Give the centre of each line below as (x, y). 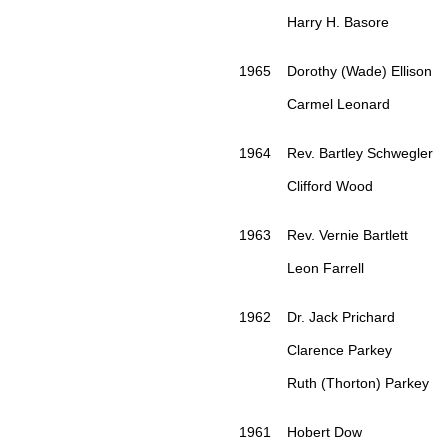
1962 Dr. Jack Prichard (317, 317)
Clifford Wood (306, 186)
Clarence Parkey (315, 350)
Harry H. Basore (314, 22)
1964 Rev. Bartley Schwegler (336, 153)
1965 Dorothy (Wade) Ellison (335, 71)
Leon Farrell (301, 268)
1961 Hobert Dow (300, 432)
